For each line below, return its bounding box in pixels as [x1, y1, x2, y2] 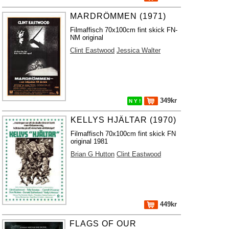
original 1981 [70, 138, 108, 145]
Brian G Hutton [70, 150, 114, 158]
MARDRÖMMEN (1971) [70, 12, 167, 20]
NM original [70, 34, 104, 41]
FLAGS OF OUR [70, 219, 137, 228]
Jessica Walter [117, 47, 161, 54]
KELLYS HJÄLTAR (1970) [70, 116, 176, 124]
